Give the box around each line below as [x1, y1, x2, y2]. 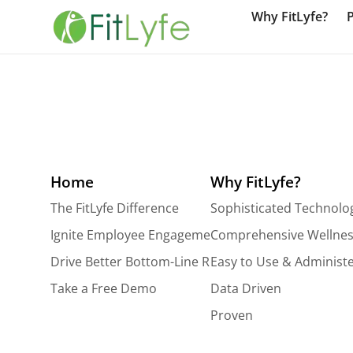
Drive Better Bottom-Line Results [50, 252, 245, 270]
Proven [210, 306, 253, 324]
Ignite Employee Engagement [50, 225, 223, 243]
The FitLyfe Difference [50, 199, 179, 217]
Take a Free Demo [50, 279, 157, 297]
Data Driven [210, 279, 281, 297]
